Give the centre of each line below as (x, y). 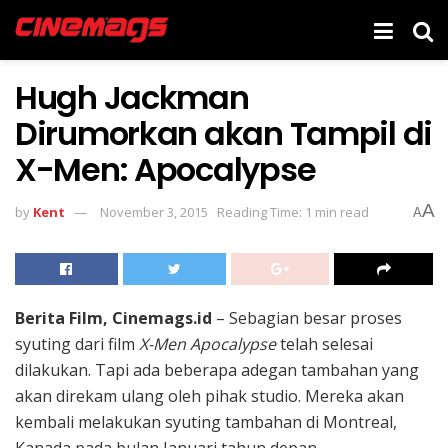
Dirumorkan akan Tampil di (223, 133)
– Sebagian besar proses (307, 317)
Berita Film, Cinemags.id (113, 317)
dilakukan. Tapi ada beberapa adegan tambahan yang (217, 369)
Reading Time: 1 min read (293, 211)
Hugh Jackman (132, 97)
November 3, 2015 (154, 211)
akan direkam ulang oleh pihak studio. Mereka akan (209, 395)
